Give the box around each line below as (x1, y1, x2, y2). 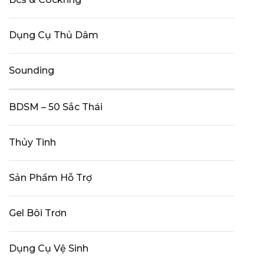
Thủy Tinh (9, 137, 56, 148)
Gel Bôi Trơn (9, 207, 67, 219)
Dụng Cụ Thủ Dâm (9, 29, 98, 41)
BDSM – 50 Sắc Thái (9, 101, 103, 113)
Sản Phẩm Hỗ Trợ (9, 172, 92, 183)
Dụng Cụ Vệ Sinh (9, 243, 88, 254)
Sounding (9, 65, 54, 76)
